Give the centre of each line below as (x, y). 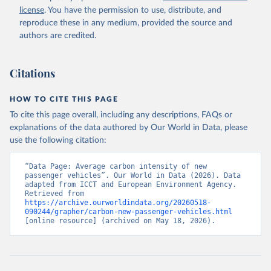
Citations (32, 73)
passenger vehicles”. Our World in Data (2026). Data (133, 175)
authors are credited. (58, 36)
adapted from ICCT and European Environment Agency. (131, 184)
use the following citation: (58, 140)
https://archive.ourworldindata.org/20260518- (118, 203)
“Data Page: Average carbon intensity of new (116, 166)
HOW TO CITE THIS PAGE (64, 99)
